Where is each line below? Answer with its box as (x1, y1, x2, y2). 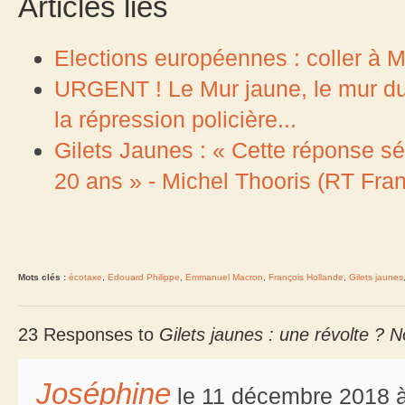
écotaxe (69, 271, 102, 282)
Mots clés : (18, 271, 66, 282)
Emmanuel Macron (185, 271, 263, 282)
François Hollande (268, 271, 344, 282)
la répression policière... (54, 106, 297, 132)
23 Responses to (18, 324, 159, 344)
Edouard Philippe (108, 271, 180, 282)
